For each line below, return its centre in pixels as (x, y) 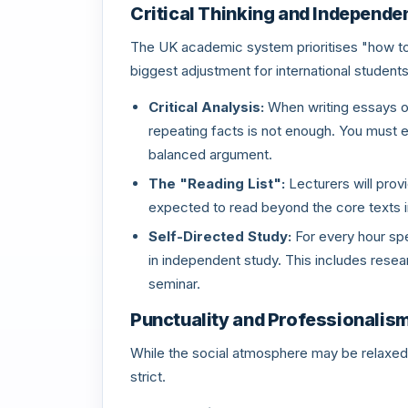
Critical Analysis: (206, 107)
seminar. (174, 284)
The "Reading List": (217, 184)
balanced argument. (210, 154)
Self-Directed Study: (220, 236)
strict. (148, 377)
